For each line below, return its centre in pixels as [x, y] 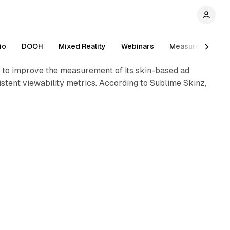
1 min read [190, 32]
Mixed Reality [82, 46]
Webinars [138, 46]
